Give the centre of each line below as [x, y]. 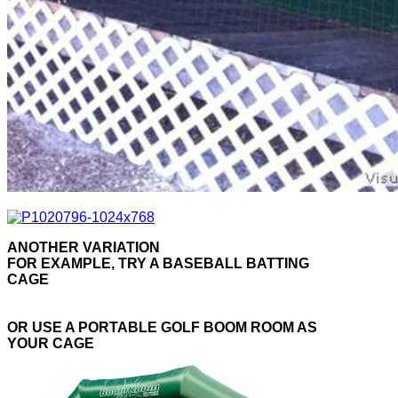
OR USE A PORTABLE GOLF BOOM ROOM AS [162, 328]
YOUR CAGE [51, 344]
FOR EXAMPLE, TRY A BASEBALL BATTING [158, 264]
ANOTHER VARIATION [84, 248]
